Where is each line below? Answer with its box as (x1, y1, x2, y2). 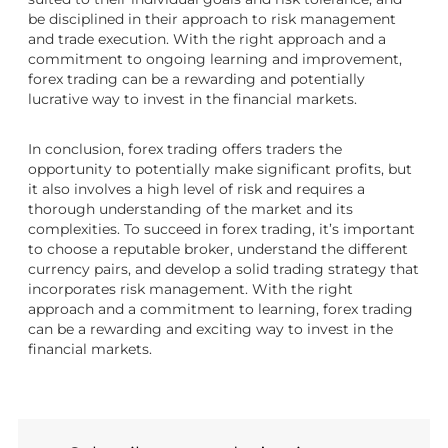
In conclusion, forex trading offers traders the (28, 140, 342, 159)
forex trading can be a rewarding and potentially (28, 70, 365, 89)
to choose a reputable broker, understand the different (28, 240, 408, 259)
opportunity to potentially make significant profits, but (28, 160, 412, 179)
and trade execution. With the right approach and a (28, 30, 386, 49)
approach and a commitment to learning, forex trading (28, 300, 413, 319)
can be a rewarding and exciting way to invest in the (28, 320, 393, 339)
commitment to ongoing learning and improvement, (28, 50, 402, 69)
